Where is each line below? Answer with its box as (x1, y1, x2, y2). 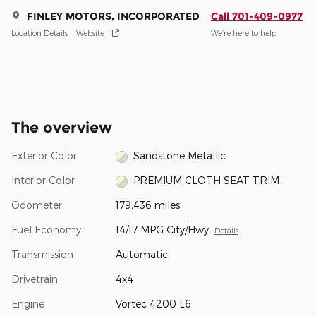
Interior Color (11, 174, 75, 187)
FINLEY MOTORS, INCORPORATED (27, 10, 200, 23)
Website (76, 28, 104, 37)
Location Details (11, 28, 68, 37)
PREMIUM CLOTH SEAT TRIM (133, 174, 280, 187)
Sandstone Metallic (133, 150, 226, 162)
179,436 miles (115, 199, 180, 212)
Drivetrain (11, 273, 58, 286)
